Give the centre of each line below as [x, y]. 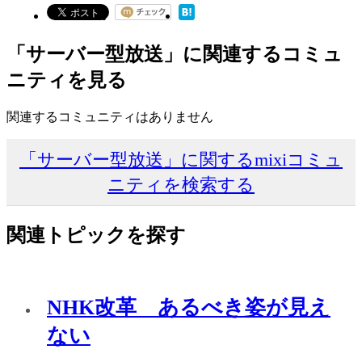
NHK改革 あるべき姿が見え [189, 308]
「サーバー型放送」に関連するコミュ [175, 55]
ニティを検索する [181, 184]
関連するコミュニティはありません [110, 116]
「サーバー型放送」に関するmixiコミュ [181, 159]
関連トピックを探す [96, 235]
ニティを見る [67, 80]
